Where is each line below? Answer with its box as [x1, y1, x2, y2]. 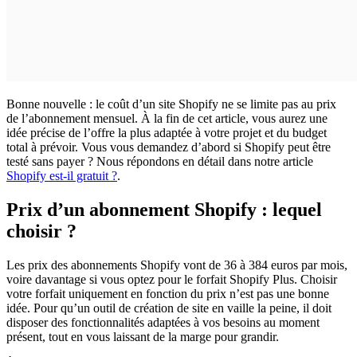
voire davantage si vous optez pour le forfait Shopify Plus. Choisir [6, 272, 337, 286]
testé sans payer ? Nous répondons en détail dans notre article [6, 154, 313, 168]
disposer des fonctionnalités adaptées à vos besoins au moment [6, 315, 320, 329]
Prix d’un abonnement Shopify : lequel [6, 198, 322, 220]
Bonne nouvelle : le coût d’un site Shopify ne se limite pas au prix [6, 96, 336, 111]
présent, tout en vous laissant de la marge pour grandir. [6, 329, 279, 343]
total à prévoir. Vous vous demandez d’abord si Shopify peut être [6, 139, 331, 154]
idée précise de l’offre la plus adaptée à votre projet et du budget [6, 125, 327, 139]
